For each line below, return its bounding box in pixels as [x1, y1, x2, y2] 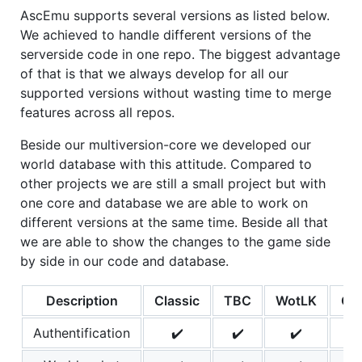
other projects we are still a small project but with [20, 175, 326, 192]
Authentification [33, 324, 130, 341]
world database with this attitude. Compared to [20, 155, 312, 172]
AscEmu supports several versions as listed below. [20, 6, 330, 23]
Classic [154, 292, 200, 309]
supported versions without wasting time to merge [20, 84, 331, 101]
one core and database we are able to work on [20, 194, 308, 211]
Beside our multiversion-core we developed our [20, 136, 311, 153]
